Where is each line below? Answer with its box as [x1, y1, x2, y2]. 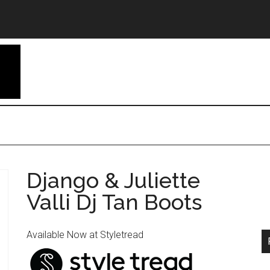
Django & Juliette [27, 168, 200, 193]
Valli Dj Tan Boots [27, 189, 202, 215]
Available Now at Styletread [27, 229, 143, 240]
